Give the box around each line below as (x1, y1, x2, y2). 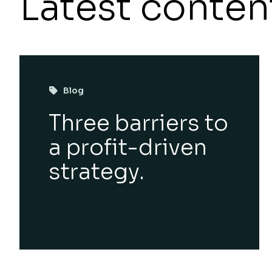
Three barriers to (49, 109, 228, 137)
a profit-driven (49, 134, 207, 161)
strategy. (49, 158, 144, 185)
